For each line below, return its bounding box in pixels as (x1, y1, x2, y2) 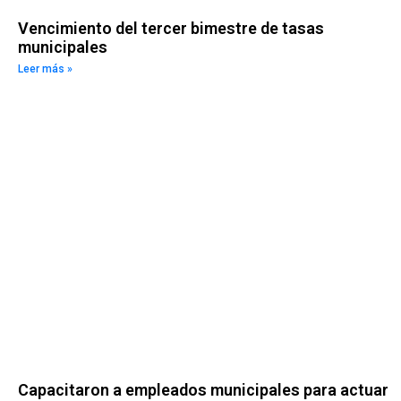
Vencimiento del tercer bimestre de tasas (18, 19, 324, 38)
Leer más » (18, 63, 73, 76)
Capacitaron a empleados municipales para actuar (18, 380, 388, 399)
